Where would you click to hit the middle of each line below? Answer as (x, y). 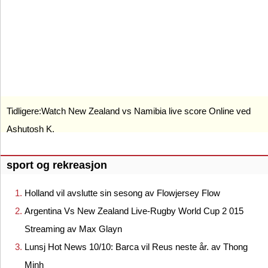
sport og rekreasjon (57, 165)
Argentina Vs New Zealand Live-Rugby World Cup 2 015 (134, 211)
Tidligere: (24, 111)
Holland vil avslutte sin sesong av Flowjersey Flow (122, 193)
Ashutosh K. (31, 129)
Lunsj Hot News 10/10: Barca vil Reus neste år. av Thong (136, 247)
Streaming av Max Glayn (73, 229)
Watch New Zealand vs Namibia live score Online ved (146, 111)
